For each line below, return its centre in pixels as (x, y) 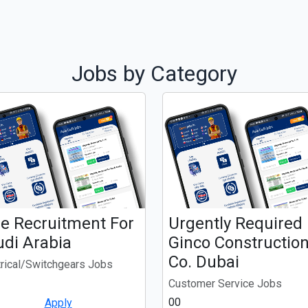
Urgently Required (235, 224)
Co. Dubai (204, 262)
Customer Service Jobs (225, 284)
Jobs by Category (154, 74)
